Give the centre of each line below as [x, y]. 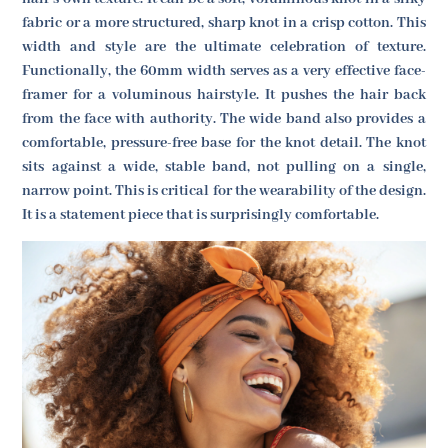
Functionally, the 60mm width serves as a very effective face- [224, 70]
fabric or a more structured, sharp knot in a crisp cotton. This [224, 22]
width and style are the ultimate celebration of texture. [224, 46]
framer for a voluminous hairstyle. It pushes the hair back [224, 94]
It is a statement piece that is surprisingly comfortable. [201, 214]
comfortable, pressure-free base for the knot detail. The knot [224, 142]
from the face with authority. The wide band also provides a [224, 118]
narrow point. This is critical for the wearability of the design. [224, 190]
